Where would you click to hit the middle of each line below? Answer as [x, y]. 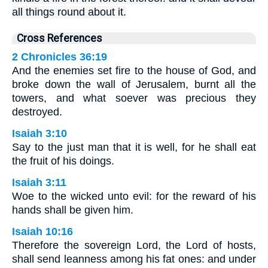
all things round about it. [69, 12]
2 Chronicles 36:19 [60, 57]
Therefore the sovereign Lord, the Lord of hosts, [134, 246]
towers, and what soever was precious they [134, 98]
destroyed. [37, 112]
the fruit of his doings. [63, 161]
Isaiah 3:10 [39, 134]
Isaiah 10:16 [42, 232]
